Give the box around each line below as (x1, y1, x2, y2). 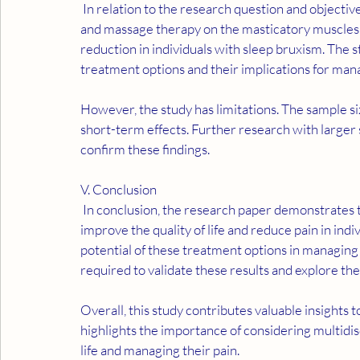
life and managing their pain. (80, 342, 239, 358)
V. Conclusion (80, 181, 157, 198)
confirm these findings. (80, 141, 210, 157)
